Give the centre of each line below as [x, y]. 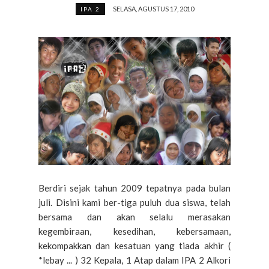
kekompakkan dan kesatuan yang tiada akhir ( [134, 246]
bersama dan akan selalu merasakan [134, 217]
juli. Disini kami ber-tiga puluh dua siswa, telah [134, 203]
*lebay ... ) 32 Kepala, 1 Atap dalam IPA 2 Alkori [134, 260]
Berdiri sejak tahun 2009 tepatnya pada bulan [134, 188]
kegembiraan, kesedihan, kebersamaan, [134, 231]
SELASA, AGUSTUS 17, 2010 [153, 8]
